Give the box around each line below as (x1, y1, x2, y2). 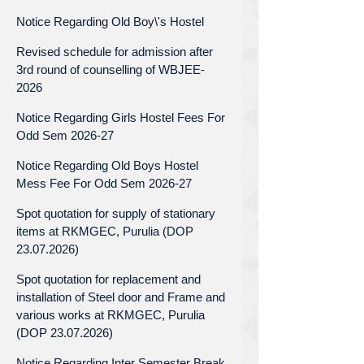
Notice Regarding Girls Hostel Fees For (16, 110, 225, 124)
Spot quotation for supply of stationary (16, 206, 215, 220)
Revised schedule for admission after (16, 44, 213, 58)
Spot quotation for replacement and (16, 271, 201, 286)
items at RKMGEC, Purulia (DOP (16, 223, 193, 238)
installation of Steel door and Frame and (16, 289, 225, 304)
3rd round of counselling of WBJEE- (16, 62, 205, 76)
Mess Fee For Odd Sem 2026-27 (16, 175, 192, 190)
